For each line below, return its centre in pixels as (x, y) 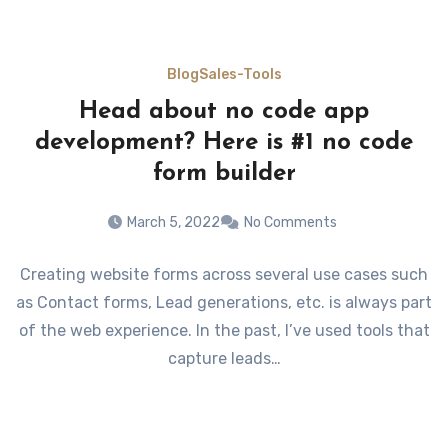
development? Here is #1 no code (224, 142)
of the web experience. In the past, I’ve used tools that (224, 330)
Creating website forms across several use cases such (224, 274)
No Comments (290, 222)
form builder (224, 173)
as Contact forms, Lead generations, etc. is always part (224, 302)
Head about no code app (224, 111)
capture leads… (224, 358)
